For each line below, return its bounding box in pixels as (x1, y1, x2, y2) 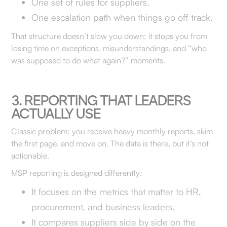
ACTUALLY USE (11, 105, 101, 122)
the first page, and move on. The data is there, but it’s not (11, 138, 209, 148)
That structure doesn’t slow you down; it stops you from (11, 31, 208, 41)
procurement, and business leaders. (31, 201, 175, 212)
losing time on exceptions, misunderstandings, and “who (11, 43, 207, 53)
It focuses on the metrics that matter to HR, (31, 186, 202, 197)
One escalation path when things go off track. (31, 12, 213, 23)
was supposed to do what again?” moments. (11, 55, 166, 65)
